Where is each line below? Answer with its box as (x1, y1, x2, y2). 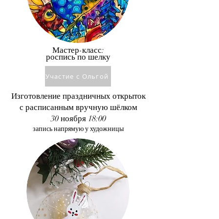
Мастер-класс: (52, 44, 104, 55)
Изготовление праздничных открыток (11, 90, 146, 101)
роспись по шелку (46, 51, 110, 62)
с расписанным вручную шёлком (19, 102, 137, 112)
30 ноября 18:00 (50, 113, 106, 124)
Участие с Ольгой (45, 71, 109, 81)
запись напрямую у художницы (33, 124, 124, 133)
